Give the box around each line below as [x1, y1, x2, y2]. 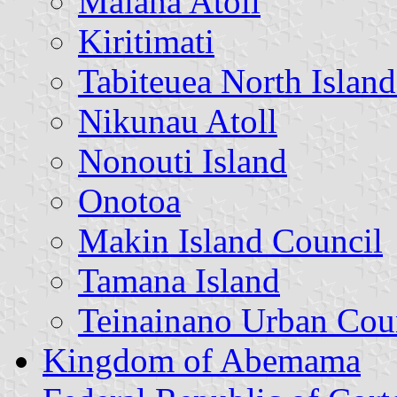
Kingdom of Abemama [43, 340, 361, 379]
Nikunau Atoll [78, 101, 277, 140]
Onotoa [78, 181, 181, 220]
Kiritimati [78, 21, 214, 60]
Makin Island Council [78, 221, 383, 260]
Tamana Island [78, 261, 280, 300]
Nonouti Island [78, 141, 287, 180]
